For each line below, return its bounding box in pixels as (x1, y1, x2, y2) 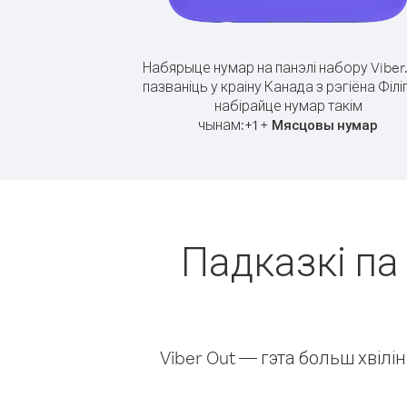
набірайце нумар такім (213, 96, 362, 114)
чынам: (198, 115, 244, 134)
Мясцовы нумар (272, 116, 378, 134)
